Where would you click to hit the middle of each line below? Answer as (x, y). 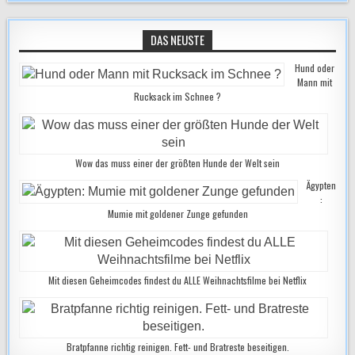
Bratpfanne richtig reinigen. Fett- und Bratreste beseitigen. (177, 347)
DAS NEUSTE (177, 40)
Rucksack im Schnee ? (177, 96)
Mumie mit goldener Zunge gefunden (177, 214)
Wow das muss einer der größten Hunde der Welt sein (177, 163)
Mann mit (314, 82)
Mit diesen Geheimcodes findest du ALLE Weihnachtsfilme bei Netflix (177, 280)
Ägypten (321, 185)
